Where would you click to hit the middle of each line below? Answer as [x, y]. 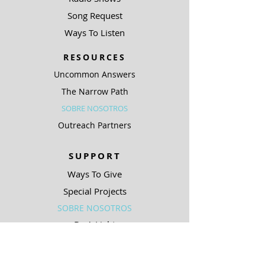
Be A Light [95, 224]
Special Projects [95, 191]
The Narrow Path [95, 91]
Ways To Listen [95, 33]
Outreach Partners [95, 125]
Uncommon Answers [95, 74]
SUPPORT [95, 156]
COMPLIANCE [95, 249]
